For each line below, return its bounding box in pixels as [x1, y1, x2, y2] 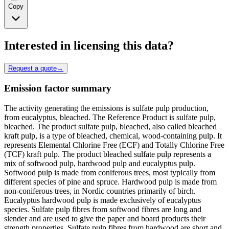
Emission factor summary [4, 83, 111, 94]
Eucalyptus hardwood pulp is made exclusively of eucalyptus [4, 196, 201, 205]
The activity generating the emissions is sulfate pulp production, [4, 104, 209, 113]
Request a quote [8, 64, 57, 72]
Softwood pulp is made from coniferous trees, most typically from [4, 168, 215, 177]
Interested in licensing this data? [4, 38, 174, 52]
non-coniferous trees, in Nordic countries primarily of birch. [4, 187, 196, 196]
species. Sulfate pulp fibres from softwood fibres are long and [4, 205, 201, 214]
